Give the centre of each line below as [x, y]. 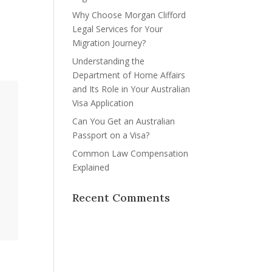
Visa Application [103, 103]
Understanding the [109, 61]
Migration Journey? [109, 42]
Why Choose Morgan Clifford [129, 15]
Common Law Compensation [131, 153]
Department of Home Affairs [129, 75]
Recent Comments [121, 197]
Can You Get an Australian [124, 121]
